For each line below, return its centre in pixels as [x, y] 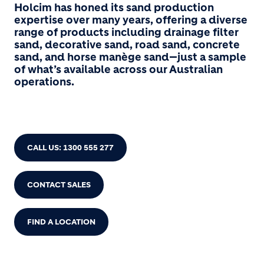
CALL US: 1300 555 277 [70, 148]
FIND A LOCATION [61, 222]
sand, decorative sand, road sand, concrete [127, 45]
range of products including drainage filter [126, 32]
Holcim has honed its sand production [114, 8]
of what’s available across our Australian [118, 70]
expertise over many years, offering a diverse [131, 20]
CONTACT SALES [59, 185]
